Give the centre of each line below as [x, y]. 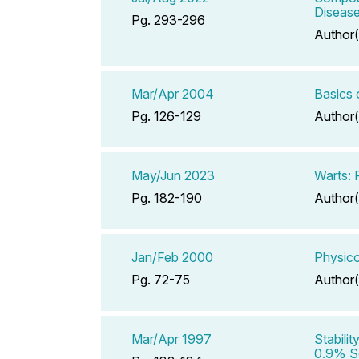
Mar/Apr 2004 [173, 93]
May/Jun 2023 [173, 175]
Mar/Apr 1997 [171, 339]
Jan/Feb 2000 [172, 257]
